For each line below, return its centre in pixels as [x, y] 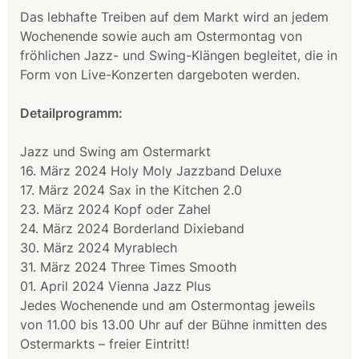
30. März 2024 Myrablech [99, 247]
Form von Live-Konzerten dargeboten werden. [160, 74]
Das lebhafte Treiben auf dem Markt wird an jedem [174, 16]
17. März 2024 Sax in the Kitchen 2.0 [131, 190]
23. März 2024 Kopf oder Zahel [115, 209]
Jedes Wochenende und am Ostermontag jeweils [167, 305]
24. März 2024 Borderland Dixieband [132, 228]
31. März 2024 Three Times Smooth [128, 266]
